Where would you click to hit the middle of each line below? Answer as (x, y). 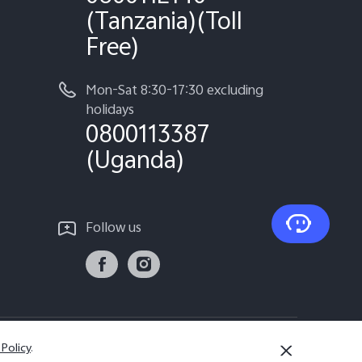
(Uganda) (135, 163)
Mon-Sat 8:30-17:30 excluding (175, 92)
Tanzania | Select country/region (200, 348)
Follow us (114, 229)
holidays (110, 111)
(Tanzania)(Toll (164, 24)
